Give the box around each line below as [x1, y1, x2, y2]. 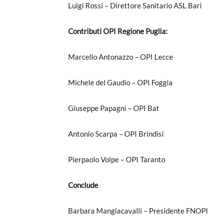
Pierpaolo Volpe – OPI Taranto [68, 154, 165, 164]
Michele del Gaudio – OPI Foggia [68, 77, 173, 87]
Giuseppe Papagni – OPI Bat [68, 103, 159, 112]
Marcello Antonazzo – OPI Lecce [68, 52, 173, 61]
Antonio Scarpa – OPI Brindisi [68, 129, 164, 138]
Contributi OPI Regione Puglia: [68, 26, 168, 36]
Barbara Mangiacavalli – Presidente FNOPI [68, 206, 208, 215]
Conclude [68, 180, 98, 189]
